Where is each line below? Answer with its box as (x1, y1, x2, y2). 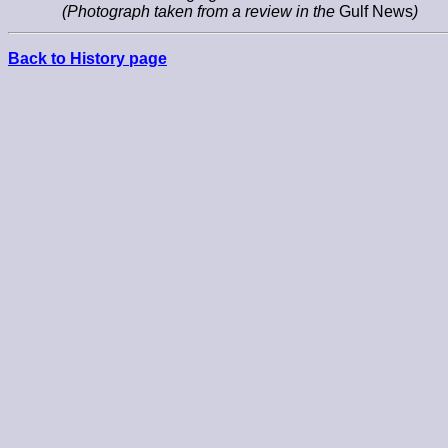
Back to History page (8, 49, 167, 67)
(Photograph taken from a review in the (61, 2, 339, 20)
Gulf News (338, 2, 413, 20)
